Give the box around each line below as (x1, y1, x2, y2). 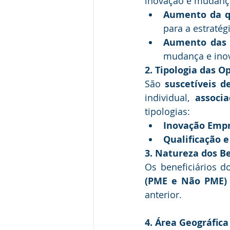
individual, (145, 91, 196, 104)
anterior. (145, 188, 182, 201)
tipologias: (145, 105, 190, 118)
